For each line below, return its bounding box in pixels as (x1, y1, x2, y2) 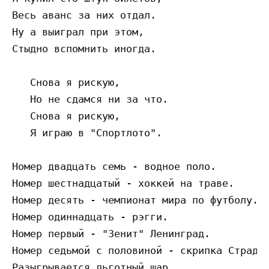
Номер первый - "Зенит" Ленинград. (12, 228, 210, 240)
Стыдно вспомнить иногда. (12, 43, 156, 55)
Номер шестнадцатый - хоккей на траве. (12, 177, 234, 190)
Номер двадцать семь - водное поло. (12, 160, 216, 173)
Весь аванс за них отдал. (12, 9, 156, 22)
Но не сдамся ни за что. (12, 93, 168, 106)
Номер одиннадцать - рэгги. (12, 211, 168, 223)
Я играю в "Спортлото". (12, 127, 162, 139)
